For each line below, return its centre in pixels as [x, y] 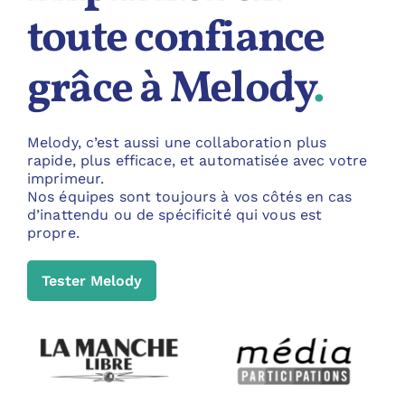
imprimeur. [66, 178]
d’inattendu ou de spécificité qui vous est [174, 214]
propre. [53, 232]
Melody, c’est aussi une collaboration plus [177, 142]
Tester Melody [91, 280]
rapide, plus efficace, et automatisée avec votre [197, 160]
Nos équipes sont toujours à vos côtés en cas [189, 196]
